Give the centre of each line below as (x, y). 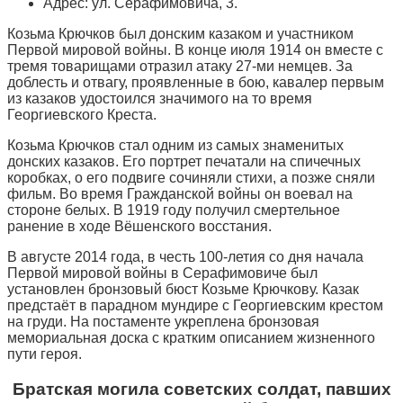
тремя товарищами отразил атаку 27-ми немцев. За (180, 67)
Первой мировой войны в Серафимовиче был (162, 273)
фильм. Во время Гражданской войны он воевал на (180, 194)
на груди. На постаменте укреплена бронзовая (163, 322)
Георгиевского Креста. (82, 115)
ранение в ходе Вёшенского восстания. (139, 227)
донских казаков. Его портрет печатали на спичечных (184, 162)
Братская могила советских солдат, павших (201, 389)
